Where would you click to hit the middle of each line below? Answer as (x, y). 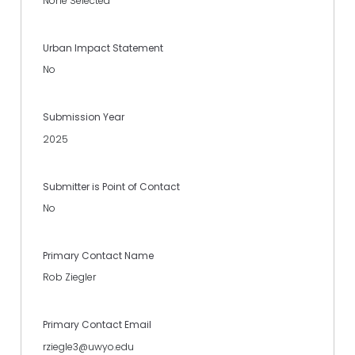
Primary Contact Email (97, 325)
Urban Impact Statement (103, 48)
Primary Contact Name (98, 256)
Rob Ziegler (69, 277)
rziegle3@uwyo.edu (88, 346)
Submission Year (84, 117)
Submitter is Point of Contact (111, 186)
